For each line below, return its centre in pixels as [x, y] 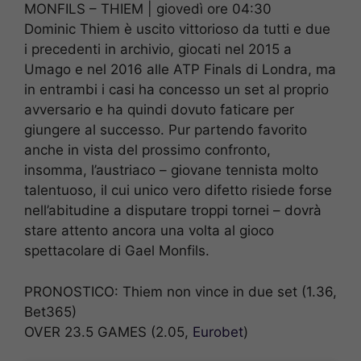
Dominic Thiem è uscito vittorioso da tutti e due [177, 29]
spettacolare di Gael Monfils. [117, 251]
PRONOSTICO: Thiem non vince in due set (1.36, [180, 291]
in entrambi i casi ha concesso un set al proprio [176, 90]
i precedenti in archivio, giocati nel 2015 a [158, 50]
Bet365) [50, 311]
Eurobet [218, 332]
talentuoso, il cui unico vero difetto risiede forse [178, 191]
